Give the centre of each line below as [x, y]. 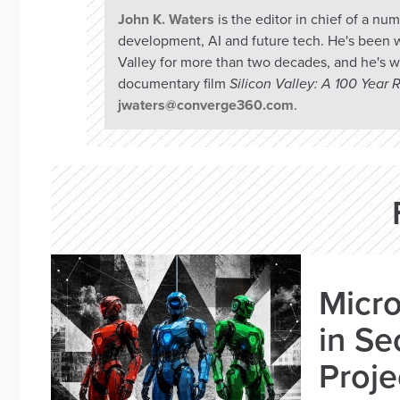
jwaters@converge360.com [206, 105]
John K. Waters [166, 20]
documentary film [174, 84]
